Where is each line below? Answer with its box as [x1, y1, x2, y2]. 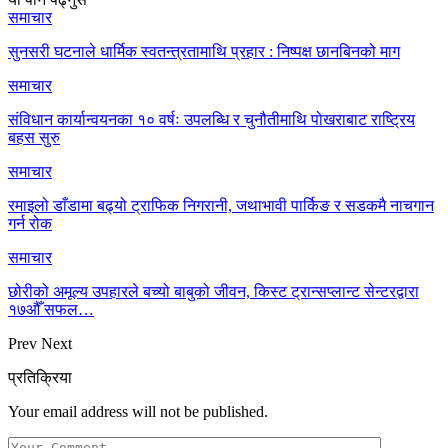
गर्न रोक [8, 214, 52, 232]
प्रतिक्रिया [8, 368, 72, 386]
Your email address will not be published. [8, 402, 268, 420]
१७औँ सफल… [8, 300, 94, 318]
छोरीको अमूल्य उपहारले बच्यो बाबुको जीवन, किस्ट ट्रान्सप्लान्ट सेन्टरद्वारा [8, 282, 419, 300]
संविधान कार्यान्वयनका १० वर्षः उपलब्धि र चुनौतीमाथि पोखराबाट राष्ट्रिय [8, 110, 415, 128]
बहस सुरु [8, 128, 60, 146]
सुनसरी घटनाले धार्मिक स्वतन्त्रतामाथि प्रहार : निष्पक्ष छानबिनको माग [8, 42, 400, 60]
